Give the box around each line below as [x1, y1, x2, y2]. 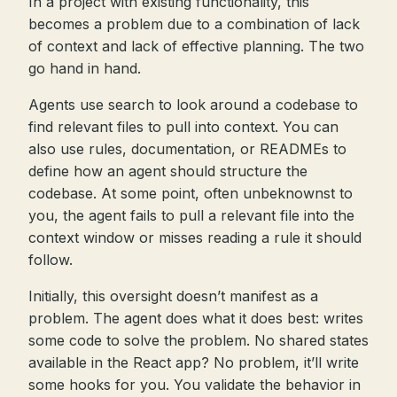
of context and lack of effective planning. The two [28, 37, 364, 55]
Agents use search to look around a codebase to [28, 96, 358, 113]
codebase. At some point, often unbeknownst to [28, 184, 353, 202]
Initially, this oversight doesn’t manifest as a [28, 287, 318, 305]
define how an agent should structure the [28, 162, 307, 180]
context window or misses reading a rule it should [28, 229, 362, 246]
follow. [28, 251, 73, 269]
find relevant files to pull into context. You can [28, 118, 339, 136]
